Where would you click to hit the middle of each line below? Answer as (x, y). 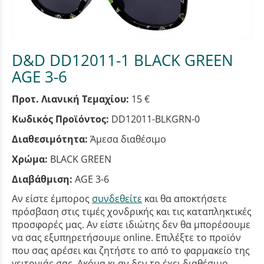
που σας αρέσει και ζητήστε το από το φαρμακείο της (131, 250)
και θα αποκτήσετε (184, 198)
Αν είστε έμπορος (52, 198)
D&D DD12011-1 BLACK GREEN (123, 60)
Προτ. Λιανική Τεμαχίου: (70, 99)
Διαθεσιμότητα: (50, 139)
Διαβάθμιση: (42, 179)
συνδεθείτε (117, 198)
